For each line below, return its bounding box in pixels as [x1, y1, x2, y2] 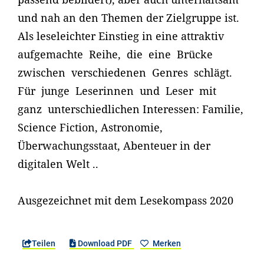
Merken [150, 239, 181, 249]
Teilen [32, 239, 55, 249]
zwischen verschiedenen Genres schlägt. [18, 65, 232, 80]
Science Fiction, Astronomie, [18, 120, 163, 135]
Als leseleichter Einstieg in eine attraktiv [18, 29, 224, 44]
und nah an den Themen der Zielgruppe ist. [18, 11, 239, 25]
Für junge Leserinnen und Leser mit [18, 84, 219, 98]
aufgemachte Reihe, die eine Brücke [18, 47, 216, 62]
